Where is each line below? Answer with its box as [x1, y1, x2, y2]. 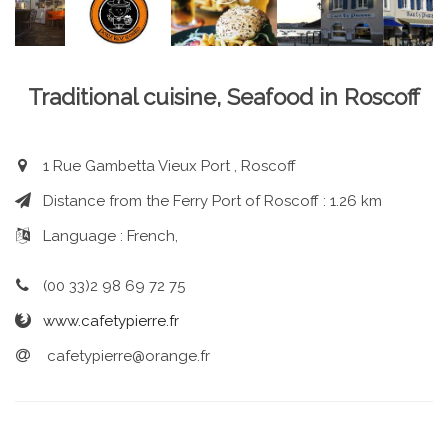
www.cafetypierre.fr [42, 312, 179, 331]
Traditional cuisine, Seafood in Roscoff [28, 83, 420, 110]
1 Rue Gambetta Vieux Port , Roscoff [42, 157, 296, 176]
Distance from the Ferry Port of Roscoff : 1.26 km [42, 192, 382, 211]
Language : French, [42, 227, 178, 246]
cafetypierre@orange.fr [42, 347, 210, 366]
